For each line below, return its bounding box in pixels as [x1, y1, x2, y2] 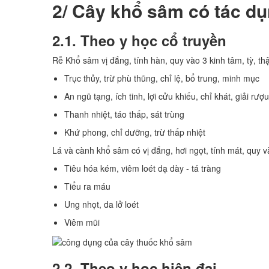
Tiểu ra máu [64, 180, 110, 193]
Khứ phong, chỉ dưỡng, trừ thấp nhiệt [64, 126, 205, 139]
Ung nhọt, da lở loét [64, 198, 139, 211]
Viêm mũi [64, 216, 100, 229]
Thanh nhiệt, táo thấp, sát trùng [64, 108, 184, 121]
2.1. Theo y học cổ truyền [52, 30, 226, 51]
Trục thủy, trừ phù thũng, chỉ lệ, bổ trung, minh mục [64, 72, 259, 85]
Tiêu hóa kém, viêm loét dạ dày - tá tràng [64, 162, 221, 175]
